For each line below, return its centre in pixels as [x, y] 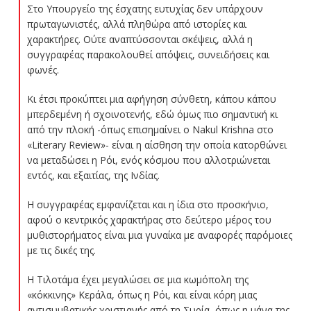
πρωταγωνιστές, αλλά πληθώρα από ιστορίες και [136, 24]
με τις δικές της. [61, 250]
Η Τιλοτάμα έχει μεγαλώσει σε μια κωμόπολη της [137, 279]
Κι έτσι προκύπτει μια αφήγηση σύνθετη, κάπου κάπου [151, 99]
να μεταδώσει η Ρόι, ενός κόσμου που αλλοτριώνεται [148, 160]
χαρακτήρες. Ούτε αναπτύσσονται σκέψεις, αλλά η [140, 39]
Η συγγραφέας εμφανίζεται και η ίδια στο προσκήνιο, [148, 204]
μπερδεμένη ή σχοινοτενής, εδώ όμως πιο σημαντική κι [152, 114]
